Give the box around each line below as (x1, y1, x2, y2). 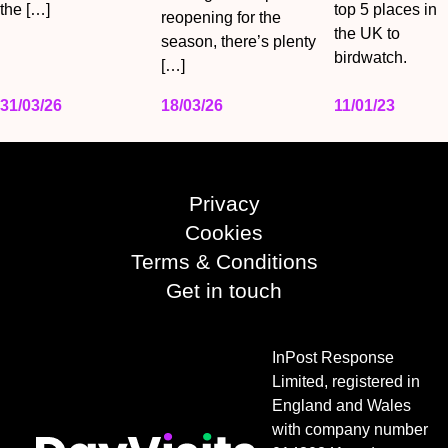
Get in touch (166, 279, 282, 303)
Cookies (185, 221, 263, 245)
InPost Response (272, 349, 394, 367)
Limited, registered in (272, 373, 420, 391)
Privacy (188, 192, 260, 216)
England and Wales (272, 397, 411, 415)
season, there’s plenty (160, 33, 316, 51)
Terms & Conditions (130, 250, 318, 274)
